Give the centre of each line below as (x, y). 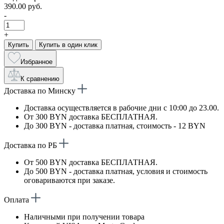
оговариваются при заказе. (69, 180)
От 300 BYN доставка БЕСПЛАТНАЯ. (91, 116)
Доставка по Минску (41, 90)
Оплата (17, 199)
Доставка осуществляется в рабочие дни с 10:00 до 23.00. (121, 107)
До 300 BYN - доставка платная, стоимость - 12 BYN (115, 125)
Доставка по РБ (31, 145)
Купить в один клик (68, 44)
